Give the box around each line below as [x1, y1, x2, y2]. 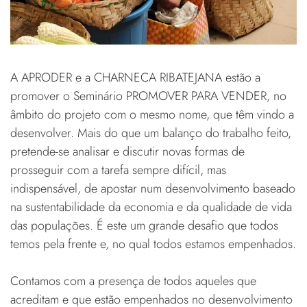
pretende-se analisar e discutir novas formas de [10, 142, 245, 160]
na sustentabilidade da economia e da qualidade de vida [10, 197, 292, 216]
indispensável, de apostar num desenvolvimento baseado [10, 179, 295, 197]
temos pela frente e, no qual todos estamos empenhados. [10, 234, 296, 253]
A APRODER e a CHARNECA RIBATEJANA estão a [10, 68, 260, 86]
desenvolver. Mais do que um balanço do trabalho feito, [10, 123, 291, 142]
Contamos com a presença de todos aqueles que [10, 271, 256, 290]
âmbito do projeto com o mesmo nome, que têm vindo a [10, 105, 294, 123]
